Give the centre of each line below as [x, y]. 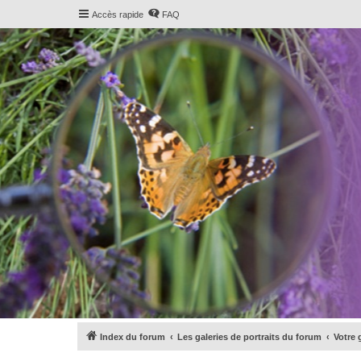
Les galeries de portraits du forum [249, 337]
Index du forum [133, 337]
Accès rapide [118, 15]
